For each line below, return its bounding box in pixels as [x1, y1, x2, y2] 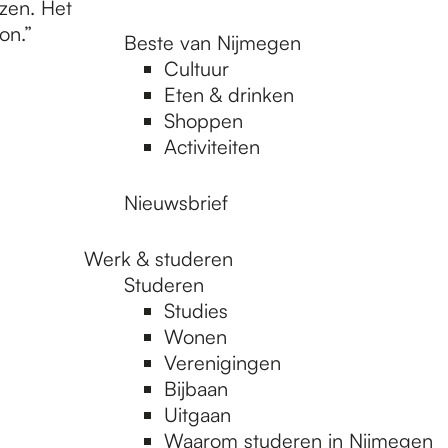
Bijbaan [164, 376, 228, 401]
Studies [164, 298, 228, 323]
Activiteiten [164, 134, 260, 159]
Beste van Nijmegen [124, 30, 301, 55]
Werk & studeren [84, 246, 233, 271]
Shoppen [164, 108, 243, 133]
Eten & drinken [164, 82, 294, 107]
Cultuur [164, 56, 229, 81]
